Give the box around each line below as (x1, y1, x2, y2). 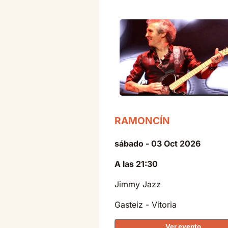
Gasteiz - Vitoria (115, 199, 177, 210)
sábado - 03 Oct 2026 (115, 138, 201, 149)
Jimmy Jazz (115, 179, 161, 189)
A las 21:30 (115, 158, 158, 169)
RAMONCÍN (115, 114, 170, 127)
